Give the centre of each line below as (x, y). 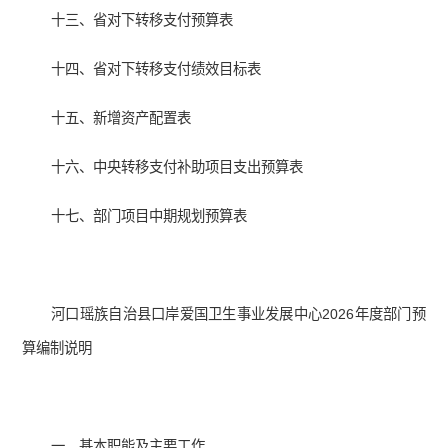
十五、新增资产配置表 (121, 118)
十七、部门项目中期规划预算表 (149, 216)
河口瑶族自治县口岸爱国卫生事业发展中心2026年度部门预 (238, 314)
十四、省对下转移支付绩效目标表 (156, 69)
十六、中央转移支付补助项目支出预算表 (177, 167)
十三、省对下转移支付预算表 (142, 20)
